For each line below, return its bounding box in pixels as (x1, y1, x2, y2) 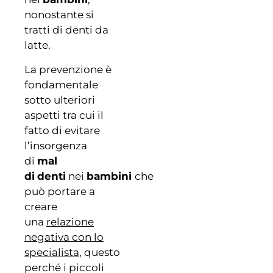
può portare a (24, 185, 95, 197)
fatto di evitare (24, 124, 100, 136)
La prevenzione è (24, 63, 112, 76)
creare (24, 200, 57, 213)
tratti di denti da (24, 24, 108, 37)
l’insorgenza (24, 139, 87, 152)
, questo (79, 246, 120, 258)
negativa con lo (24, 230, 104, 243)
